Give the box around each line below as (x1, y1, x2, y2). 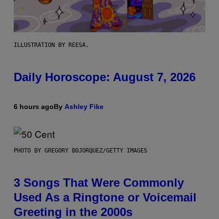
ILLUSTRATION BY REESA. (14, 41, 89, 48)
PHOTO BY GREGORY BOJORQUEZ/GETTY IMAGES (14, 147, 147, 154)
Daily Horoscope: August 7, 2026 (14, 70, 196, 84)
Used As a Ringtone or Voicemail (14, 190, 197, 204)
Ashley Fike (65, 102, 104, 110)
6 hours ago (14, 102, 54, 110)
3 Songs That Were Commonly (14, 175, 184, 189)
